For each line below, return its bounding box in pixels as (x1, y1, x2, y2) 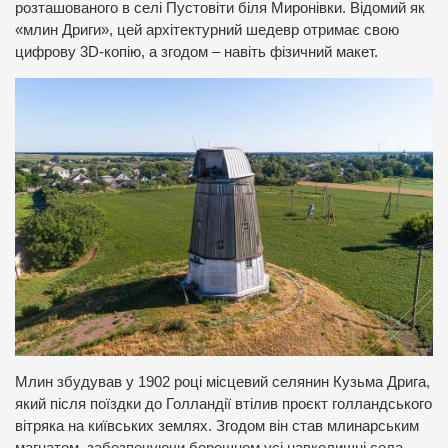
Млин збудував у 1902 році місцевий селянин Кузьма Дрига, (15, 373, 430, 390)
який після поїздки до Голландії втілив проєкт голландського (15, 395, 432, 412)
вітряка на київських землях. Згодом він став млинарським (15, 417, 419, 434)
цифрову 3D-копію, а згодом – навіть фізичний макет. (15, 44, 378, 60)
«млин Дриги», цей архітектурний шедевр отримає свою (15, 22, 399, 38)
